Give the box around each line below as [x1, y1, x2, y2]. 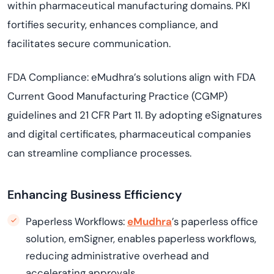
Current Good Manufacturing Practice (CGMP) [7, 89, 228, 103]
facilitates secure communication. [7, 37, 171, 50]
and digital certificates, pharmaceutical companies [7, 127, 251, 141]
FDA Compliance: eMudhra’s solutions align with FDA [7, 70, 256, 84]
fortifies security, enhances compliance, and [7, 18, 218, 31]
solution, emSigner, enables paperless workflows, [26, 232, 256, 245]
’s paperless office [172, 215, 258, 228]
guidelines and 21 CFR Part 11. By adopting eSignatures [7, 108, 262, 122]
